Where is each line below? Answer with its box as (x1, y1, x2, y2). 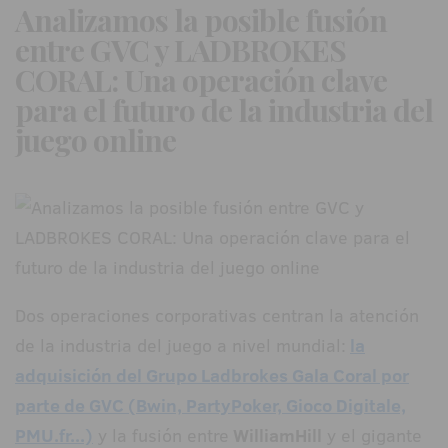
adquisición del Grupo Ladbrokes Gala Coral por (15, 363, 409, 389)
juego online (15, 120, 176, 161)
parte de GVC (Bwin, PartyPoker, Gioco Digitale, (15, 393, 406, 419)
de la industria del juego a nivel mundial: (15, 333, 346, 359)
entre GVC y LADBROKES (15, 30, 346, 71)
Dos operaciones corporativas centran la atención (15, 303, 419, 329)
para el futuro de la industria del (15, 90, 433, 131)
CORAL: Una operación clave (15, 60, 387, 101)
